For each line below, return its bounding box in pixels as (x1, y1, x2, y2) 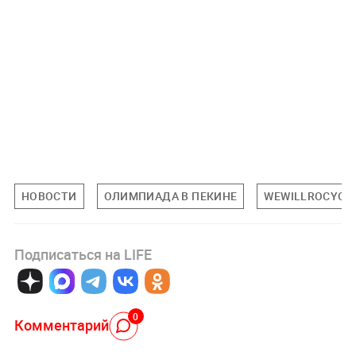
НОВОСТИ (21, 188, 77, 203)
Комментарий (14, 315, 109, 335)
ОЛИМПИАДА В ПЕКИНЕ (103, 188, 238, 203)
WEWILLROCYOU (264, 188, 354, 203)
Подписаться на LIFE (14, 244, 152, 264)
